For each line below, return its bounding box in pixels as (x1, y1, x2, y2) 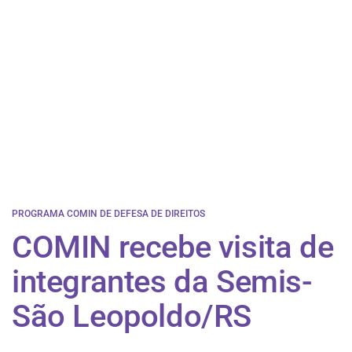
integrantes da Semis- (12, 262, 313, 300)
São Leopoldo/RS (12, 297, 252, 335)
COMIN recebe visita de (12, 228, 334, 266)
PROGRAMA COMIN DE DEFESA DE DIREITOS (12, 207, 205, 219)
